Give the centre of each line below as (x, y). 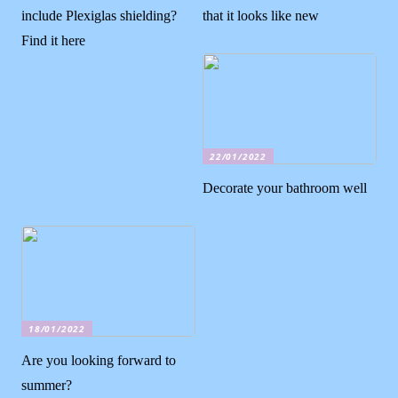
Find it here (54, 41)
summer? (47, 385)
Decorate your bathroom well (285, 187)
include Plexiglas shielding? (99, 16)
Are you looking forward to (99, 360)
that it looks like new (261, 16)
